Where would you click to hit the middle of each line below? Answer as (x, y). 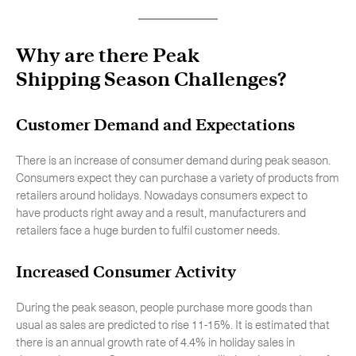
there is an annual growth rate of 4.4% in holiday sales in (155, 342)
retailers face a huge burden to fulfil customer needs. (149, 230)
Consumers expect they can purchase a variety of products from (178, 177)
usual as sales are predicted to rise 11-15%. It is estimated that (173, 324)
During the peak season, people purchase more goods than (164, 307)
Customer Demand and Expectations (155, 125)
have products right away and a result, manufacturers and (161, 212)
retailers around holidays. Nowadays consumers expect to (162, 195)
